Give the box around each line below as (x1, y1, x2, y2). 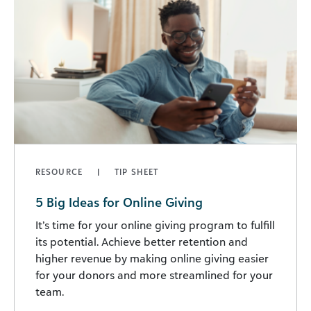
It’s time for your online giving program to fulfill (35, 217, 275, 232)
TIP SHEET (115, 166, 159, 177)
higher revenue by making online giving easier (35, 251, 269, 265)
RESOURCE (35, 166, 86, 177)
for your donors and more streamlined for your (35, 267, 273, 282)
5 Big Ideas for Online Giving (35, 194, 203, 210)
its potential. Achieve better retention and (35, 234, 248, 249)
